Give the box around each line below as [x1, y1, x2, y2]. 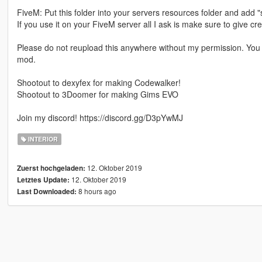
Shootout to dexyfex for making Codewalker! [16, 77, 181, 89]
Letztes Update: [16, 175, 70, 185]
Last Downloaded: [16, 187, 77, 197]
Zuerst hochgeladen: [16, 163, 85, 174]
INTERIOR [26, 135, 58, 144]
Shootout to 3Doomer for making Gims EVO [16, 88, 178, 101]
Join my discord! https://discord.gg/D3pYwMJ [16, 112, 183, 124]
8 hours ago [76, 186, 116, 196]
